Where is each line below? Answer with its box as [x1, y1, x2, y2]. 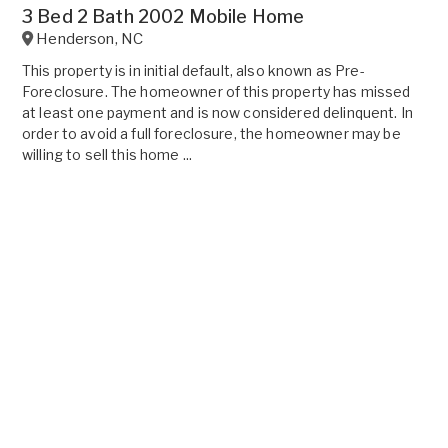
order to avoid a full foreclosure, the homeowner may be [22, 124, 401, 142]
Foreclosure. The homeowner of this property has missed [22, 82, 411, 100]
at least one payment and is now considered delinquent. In [22, 103, 413, 121]
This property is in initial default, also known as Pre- [22, 61, 365, 79]
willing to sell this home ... [22, 145, 193, 163]
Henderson [36, 29, 115, 48]
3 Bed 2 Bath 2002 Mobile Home [22, 5, 305, 27]
